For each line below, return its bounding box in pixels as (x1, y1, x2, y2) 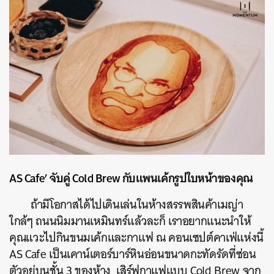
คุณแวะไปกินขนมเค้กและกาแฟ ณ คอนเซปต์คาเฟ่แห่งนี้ (9, 228, 264, 248)
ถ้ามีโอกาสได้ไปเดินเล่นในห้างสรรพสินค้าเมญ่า (31, 194, 243, 215)
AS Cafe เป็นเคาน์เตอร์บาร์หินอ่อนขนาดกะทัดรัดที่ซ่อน (9, 244, 256, 265)
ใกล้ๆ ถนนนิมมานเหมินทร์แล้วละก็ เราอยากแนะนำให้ (9, 211, 251, 232)
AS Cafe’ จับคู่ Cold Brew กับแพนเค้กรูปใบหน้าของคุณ (9, 168, 253, 189)
